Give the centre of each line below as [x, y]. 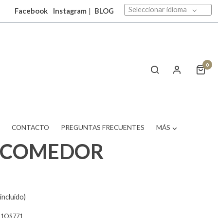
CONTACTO [31, 127]
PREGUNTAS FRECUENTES [102, 127]
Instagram [70, 11]
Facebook [31, 11]
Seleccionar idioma [157, 10]
